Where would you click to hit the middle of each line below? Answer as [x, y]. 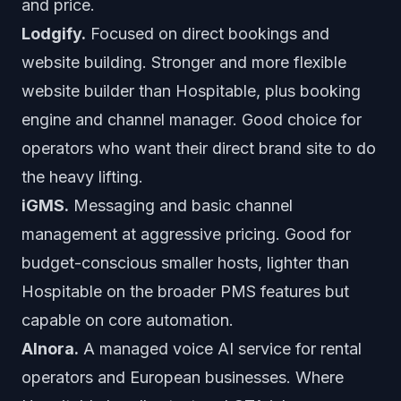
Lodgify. [54, 34]
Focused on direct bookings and [208, 34]
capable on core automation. [128, 320]
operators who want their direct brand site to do [199, 148]
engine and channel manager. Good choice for [192, 119]
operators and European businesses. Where [183, 377]
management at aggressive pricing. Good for [186, 234]
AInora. [50, 349]
